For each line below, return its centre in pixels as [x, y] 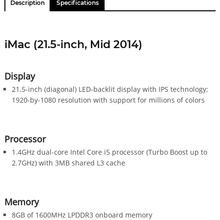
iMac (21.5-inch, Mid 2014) [73, 44]
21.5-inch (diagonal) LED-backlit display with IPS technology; [110, 89]
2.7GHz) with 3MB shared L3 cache [68, 163]
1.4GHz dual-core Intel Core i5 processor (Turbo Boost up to [109, 152]
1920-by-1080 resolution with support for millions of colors [108, 100]
